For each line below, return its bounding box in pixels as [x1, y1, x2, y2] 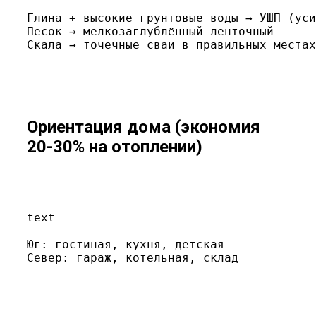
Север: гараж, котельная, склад [27, 251, 238, 265]
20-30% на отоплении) [27, 137, 202, 157]
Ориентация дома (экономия [27, 117, 260, 138]
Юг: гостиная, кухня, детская [27, 238, 224, 252]
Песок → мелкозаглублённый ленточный [27, 25, 274, 39]
